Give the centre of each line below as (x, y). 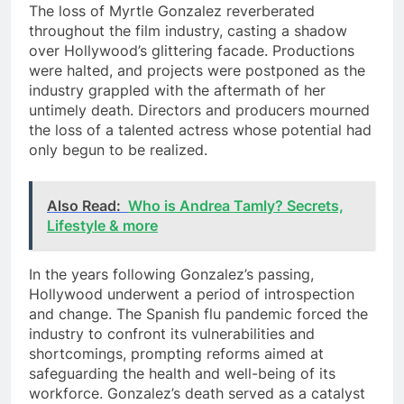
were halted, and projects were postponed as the (197, 70)
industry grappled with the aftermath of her (177, 90)
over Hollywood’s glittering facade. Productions (192, 50)
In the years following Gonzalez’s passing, (171, 274)
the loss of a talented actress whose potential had (200, 129)
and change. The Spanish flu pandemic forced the (198, 313)
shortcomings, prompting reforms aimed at (176, 353)
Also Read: (84, 205)
